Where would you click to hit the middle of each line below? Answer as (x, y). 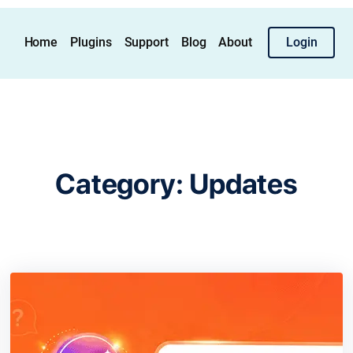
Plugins (91, 42)
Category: (122, 184)
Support (146, 42)
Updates (243, 184)
